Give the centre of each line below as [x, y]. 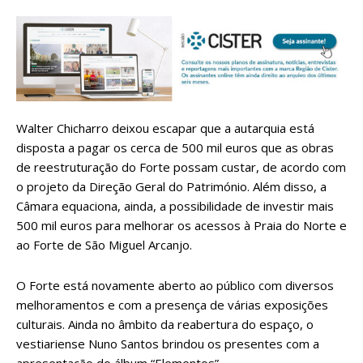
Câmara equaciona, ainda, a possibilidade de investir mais [175, 206]
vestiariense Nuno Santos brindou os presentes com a [168, 344]
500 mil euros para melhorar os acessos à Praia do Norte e [181, 226]
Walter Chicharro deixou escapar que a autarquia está [165, 128]
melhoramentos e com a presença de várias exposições [172, 305]
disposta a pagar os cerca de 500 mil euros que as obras [175, 148]
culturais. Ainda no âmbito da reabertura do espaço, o [165, 325]
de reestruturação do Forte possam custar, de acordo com [181, 167]
